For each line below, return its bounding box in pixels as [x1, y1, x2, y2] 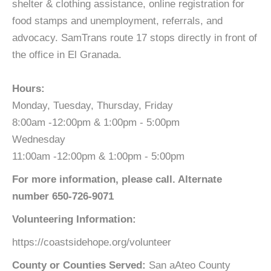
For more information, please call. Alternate [12, 174, 222, 185]
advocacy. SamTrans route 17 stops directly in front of [12, 32, 257, 44]
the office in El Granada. [12, 49, 122, 60]
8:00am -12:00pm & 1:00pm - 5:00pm [12, 117, 180, 128]
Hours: [12, 83, 45, 94]
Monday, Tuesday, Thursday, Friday [12, 100, 173, 111]
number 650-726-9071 [12, 191, 114, 202]
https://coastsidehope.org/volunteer [12, 237, 171, 248]
